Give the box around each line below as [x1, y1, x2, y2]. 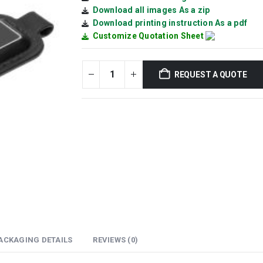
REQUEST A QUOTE [174, 69, 247, 79]
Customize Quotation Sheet [92, 31, 204, 41]
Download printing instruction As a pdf [92, 18, 247, 28]
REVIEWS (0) [93, 235, 138, 244]
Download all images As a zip [92, 5, 210, 15]
